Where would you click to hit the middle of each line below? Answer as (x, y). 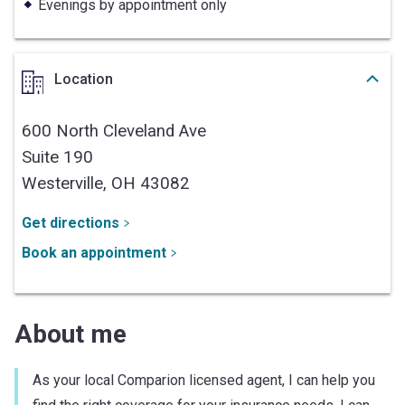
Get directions (71, 222)
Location (84, 79)
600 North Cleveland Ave (114, 131)
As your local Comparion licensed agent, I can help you (204, 380)
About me (71, 334)
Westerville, (66, 183)
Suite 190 (57, 157)
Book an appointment (94, 252)
